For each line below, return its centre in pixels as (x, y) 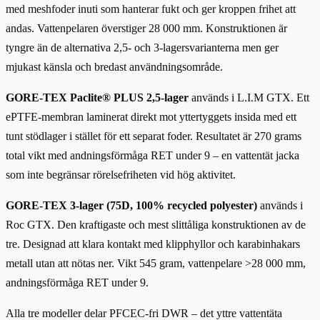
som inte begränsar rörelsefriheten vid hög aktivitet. (121, 175)
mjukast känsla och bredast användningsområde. (114, 67)
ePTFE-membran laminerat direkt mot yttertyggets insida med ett (151, 117)
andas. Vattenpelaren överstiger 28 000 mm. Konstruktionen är (146, 28)
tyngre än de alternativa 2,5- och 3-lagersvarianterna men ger (142, 47)
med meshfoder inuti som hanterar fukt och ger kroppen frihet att (151, 9)
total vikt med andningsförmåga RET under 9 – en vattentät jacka (152, 155)
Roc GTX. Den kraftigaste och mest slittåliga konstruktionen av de (156, 225)
